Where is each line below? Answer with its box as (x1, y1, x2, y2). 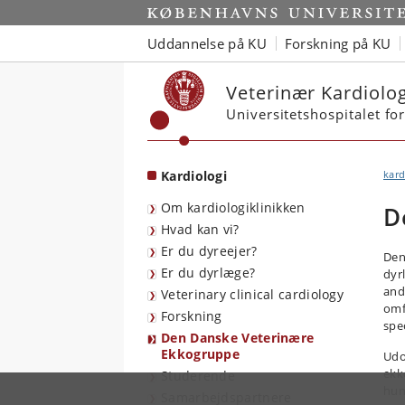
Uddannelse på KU (147, 33, 267, 52)
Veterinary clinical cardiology (161, 286, 344, 303)
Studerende (161, 367, 235, 384)
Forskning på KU (284, 33, 391, 52)
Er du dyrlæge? (161, 264, 256, 281)
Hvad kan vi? (161, 221, 240, 238)
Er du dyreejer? (161, 242, 258, 259)
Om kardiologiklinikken (161, 199, 306, 216)
